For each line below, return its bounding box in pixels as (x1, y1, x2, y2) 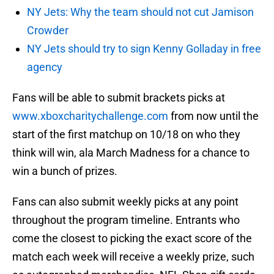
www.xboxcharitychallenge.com (12, 109, 168, 123)
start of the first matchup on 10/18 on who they (12, 128, 240, 141)
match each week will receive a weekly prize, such (12, 250, 254, 264)
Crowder (27, 24, 68, 37)
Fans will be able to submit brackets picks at (12, 91, 225, 105)
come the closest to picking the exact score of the (12, 232, 252, 245)
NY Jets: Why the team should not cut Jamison (27, 6, 254, 19)
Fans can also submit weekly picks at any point (12, 195, 239, 209)
